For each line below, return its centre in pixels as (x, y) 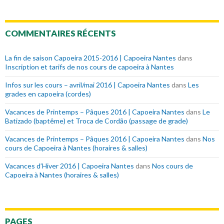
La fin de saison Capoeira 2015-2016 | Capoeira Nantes (90, 58)
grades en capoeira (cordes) (48, 94)
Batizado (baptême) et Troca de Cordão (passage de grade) (96, 121)
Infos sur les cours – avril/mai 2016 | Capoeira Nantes (87, 85)
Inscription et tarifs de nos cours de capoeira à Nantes (89, 67)
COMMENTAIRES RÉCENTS (60, 33)
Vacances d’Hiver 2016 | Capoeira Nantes (69, 166)
